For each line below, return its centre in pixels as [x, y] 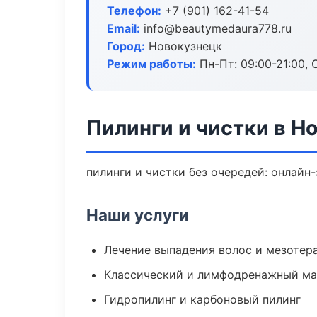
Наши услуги [138, 215]
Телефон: [134, 11]
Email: [123, 28]
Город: [126, 46]
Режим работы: [151, 64]
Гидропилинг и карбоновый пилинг [202, 299]
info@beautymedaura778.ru [216, 28]
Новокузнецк [184, 46]
